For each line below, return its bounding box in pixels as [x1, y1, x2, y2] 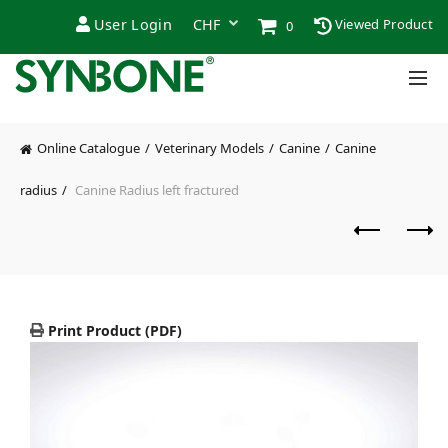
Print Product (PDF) [44, 320, 182, 340]
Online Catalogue [37, 139, 140, 157]
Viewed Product [331, 15, 433, 33]
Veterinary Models [155, 139, 264, 157]
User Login [93, 15, 172, 34]
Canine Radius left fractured [72, 180, 239, 199]
